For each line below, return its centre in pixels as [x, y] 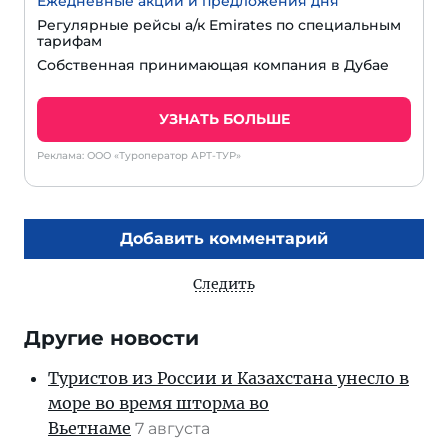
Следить [224, 284]
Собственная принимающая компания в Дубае [213, 65]
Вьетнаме [89, 428]
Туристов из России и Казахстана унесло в [228, 378]
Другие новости [111, 338]
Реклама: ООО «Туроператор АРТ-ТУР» [139, 156]
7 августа [174, 429]
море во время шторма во [158, 403]
